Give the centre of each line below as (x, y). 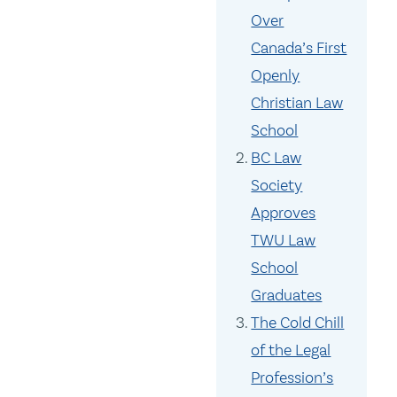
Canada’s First (299, 48)
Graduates (287, 296)
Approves (284, 213)
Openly (276, 76)
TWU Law (284, 241)
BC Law (276, 158)
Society (277, 186)
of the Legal (291, 350)
